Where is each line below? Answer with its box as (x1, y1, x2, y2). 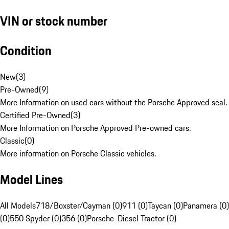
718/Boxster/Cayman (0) (36, 199, 122, 212)
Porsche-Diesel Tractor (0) (87, 212, 176, 225)
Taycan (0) (148, 199, 183, 212)
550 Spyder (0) (10, 212, 61, 225)
